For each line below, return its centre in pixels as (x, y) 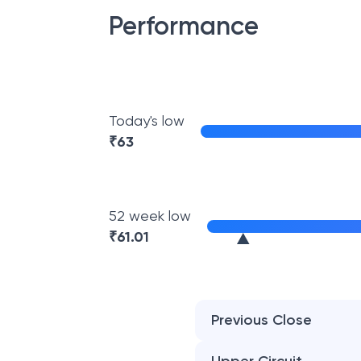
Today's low (147, 120)
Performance (184, 26)
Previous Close (262, 320)
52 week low (150, 216)
